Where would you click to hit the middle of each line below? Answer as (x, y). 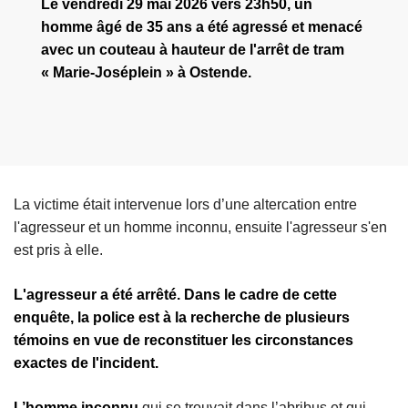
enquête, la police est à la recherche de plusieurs (182, 318)
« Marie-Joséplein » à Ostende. (146, 73)
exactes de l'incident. (88, 363)
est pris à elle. (58, 250)
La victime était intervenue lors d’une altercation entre (185, 205)
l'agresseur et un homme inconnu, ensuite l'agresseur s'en (200, 228)
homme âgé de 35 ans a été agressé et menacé (202, 27)
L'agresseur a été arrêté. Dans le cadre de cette (175, 295)
